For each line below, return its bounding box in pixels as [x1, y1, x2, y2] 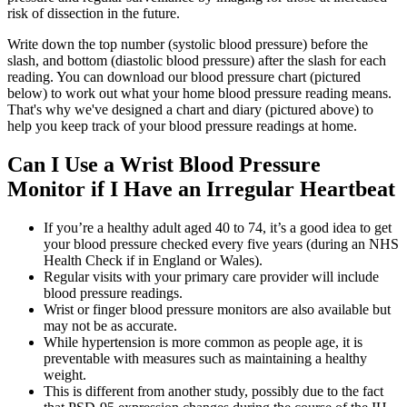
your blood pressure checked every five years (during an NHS [44, 235, 399, 252]
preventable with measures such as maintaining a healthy [44, 350, 367, 366]
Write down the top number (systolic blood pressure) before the [7, 36, 368, 53]
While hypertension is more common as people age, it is [44, 333, 362, 350]
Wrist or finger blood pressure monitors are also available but [44, 301, 391, 317]
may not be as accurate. [44, 317, 177, 333]
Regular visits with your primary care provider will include [44, 268, 379, 284]
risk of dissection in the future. [7, 5, 180, 22]
